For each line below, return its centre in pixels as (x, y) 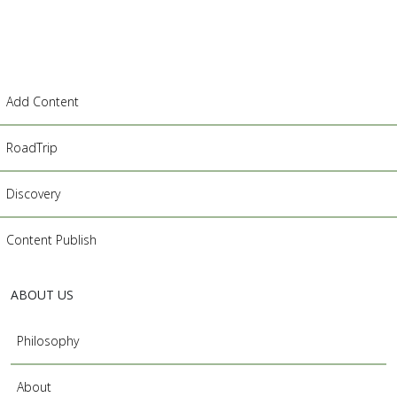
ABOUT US (42, 295)
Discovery (33, 194)
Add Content (43, 101)
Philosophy (48, 341)
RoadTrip (32, 148)
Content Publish (51, 240)
